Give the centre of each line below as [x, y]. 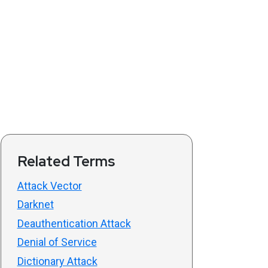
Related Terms [66, 161]
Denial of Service [57, 242]
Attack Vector [49, 185]
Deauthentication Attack [74, 223]
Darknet [35, 205]
